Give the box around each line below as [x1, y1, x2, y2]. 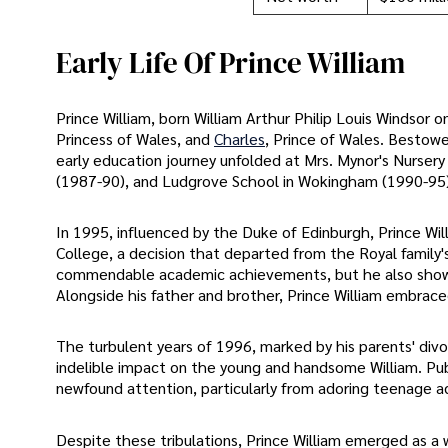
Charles [214, 127, 265, 149]
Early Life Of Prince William [56, 42, 405, 83]
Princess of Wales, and [56, 127, 214, 149]
